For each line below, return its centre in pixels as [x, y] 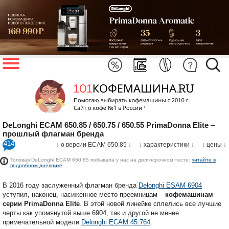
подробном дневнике [36, 165]
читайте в [204, 159]
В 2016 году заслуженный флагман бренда [71, 185]
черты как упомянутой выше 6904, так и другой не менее [91, 213]
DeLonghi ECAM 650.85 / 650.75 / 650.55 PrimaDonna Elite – [109, 125]
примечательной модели [42, 222]
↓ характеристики [164, 144]
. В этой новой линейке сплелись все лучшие [151, 203]
